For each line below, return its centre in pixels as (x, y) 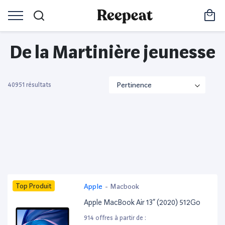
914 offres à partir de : (115, 218)
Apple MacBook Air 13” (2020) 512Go (142, 203)
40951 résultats (29, 85)
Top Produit (34, 186)
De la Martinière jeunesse (113, 52)
